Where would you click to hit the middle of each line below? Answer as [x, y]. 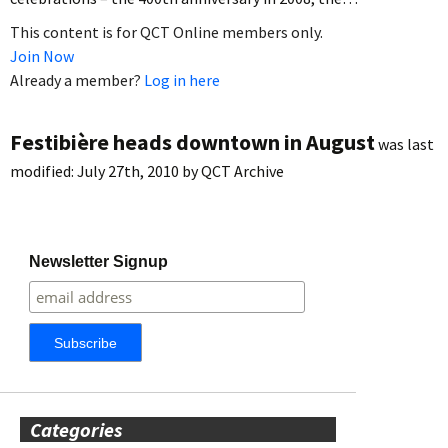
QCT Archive [242, 170]
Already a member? [77, 79]
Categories [76, 429]
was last [404, 143]
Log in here [182, 79]
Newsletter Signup [99, 261]
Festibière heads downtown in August [192, 141]
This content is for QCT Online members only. [166, 31]
